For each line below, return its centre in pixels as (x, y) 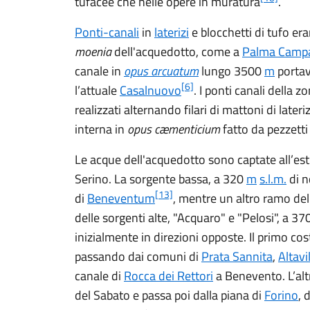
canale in (99, 71)
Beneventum (121, 198)
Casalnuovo (151, 90)
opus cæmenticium (174, 129)
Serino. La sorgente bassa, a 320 (161, 179)
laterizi (172, 32)
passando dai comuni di (138, 256)
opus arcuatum (161, 71)
